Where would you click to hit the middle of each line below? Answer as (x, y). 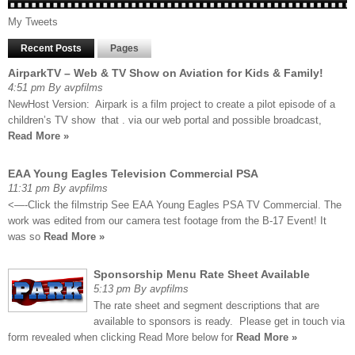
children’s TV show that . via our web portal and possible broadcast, (165, 120)
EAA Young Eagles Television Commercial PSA (133, 174)
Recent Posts (51, 49)
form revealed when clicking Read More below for (122, 338)
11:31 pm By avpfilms (58, 189)
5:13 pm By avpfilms (141, 289)
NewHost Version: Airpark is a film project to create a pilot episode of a (172, 105)
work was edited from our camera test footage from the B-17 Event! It (167, 221)
